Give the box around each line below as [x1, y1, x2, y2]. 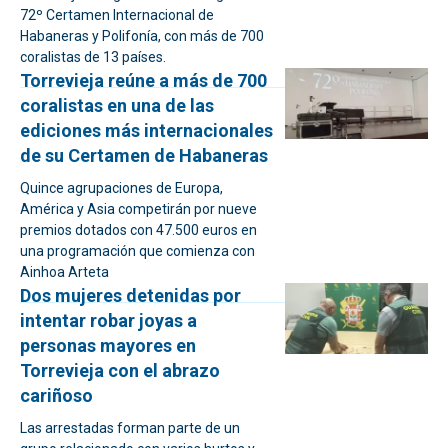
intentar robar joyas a [20, 310, 197, 331]
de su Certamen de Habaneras [20, 145, 268, 166]
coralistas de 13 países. [20, 49, 166, 65]
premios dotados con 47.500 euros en [20, 222, 257, 238]
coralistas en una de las [20, 95, 214, 116]
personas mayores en [20, 335, 196, 356]
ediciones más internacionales [20, 120, 273, 141]
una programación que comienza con [20, 243, 255, 259]
